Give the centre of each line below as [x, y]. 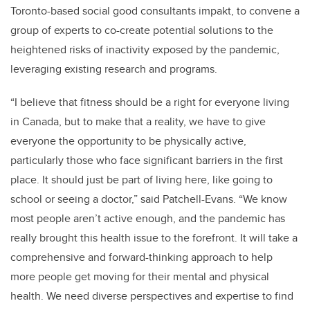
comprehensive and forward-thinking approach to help [142, 257]
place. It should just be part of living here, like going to [142, 180]
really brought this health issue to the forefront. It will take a [154, 238]
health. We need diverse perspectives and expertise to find [152, 296]
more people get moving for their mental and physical [140, 276]
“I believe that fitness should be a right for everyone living [150, 102]
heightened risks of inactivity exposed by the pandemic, [145, 49]
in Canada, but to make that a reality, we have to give [138, 121]
